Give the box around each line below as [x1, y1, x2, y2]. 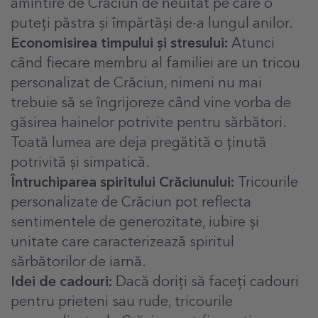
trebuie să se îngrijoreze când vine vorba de [11, 96, 291, 111]
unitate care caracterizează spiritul [11, 235, 234, 250]
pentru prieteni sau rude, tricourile [11, 295, 233, 309]
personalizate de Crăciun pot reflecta [11, 195, 251, 210]
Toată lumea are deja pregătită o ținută [11, 136, 266, 150]
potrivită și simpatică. [11, 155, 150, 170]
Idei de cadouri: [11, 275, 116, 290]
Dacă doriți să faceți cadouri [116, 275, 299, 290]
